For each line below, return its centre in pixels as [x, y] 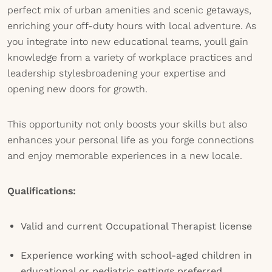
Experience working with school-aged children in [136, 255]
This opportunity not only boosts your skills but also [127, 124]
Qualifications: [42, 191]
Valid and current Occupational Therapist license [136, 226]
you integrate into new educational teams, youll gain [128, 42]
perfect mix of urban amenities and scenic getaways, [129, 10]
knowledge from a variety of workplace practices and [130, 57]
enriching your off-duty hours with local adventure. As [132, 26]
